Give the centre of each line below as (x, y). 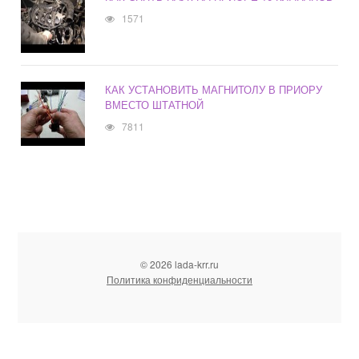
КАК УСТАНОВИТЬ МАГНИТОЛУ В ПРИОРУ (214, 90)
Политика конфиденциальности (179, 280)
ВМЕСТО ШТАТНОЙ (155, 105)
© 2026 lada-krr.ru (179, 264)
